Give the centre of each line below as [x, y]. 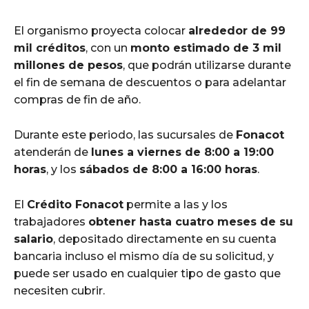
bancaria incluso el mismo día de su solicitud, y [144, 256]
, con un [108, 48]
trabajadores [51, 221]
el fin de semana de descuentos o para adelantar [150, 82]
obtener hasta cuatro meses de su [191, 221]
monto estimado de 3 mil [206, 48]
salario [33, 239]
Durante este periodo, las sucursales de [125, 134]
